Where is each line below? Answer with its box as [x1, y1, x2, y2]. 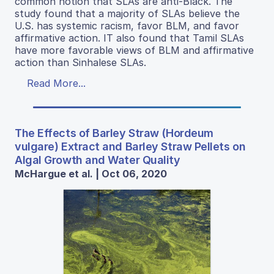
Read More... [27, 77, 86, 90]
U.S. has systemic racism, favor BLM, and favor [15, 20, 239, 32]
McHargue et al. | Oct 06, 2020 [15, 168, 167, 180]
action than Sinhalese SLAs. [15, 56, 146, 69]
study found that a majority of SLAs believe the [15, 7, 240, 20]
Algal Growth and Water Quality [15, 154, 180, 167]
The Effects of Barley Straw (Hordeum [15, 127, 213, 140]
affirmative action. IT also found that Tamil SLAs [15, 32, 244, 45]
